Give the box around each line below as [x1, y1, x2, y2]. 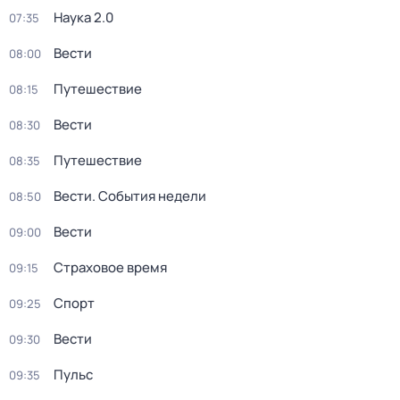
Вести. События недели [54, 187, 206, 205]
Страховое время [54, 258, 167, 277]
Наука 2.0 [54, 8, 113, 27]
